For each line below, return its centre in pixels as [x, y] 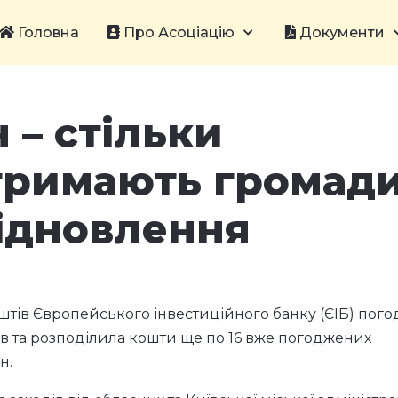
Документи [340, 32]
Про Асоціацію [177, 32]
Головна [47, 32]
